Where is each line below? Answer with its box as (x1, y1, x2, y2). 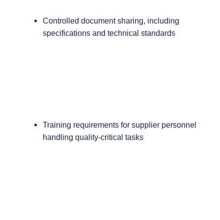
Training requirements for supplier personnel (42, 120, 196, 129)
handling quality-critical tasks (42, 132, 143, 141)
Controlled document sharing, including (42, 16, 179, 25)
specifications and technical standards (42, 28, 175, 37)
